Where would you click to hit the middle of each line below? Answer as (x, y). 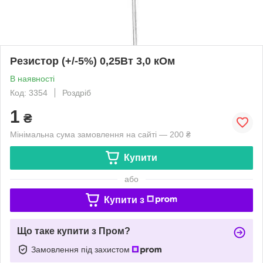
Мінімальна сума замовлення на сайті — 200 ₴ (100, 134)
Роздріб (77, 92)
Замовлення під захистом (82, 249)
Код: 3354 (29, 92)
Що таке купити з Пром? (74, 231)
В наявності (32, 78)
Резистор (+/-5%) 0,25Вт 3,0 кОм (92, 61)
